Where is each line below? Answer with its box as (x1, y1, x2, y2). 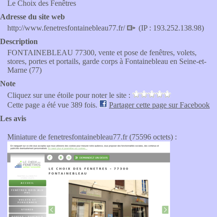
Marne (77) (7, 66, 42, 74)
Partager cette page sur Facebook (109, 101, 210, 109)
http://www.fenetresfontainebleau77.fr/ (7, 24, 127, 32)
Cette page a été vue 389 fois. (7, 101, 99, 109)
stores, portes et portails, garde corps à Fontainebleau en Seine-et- (7, 57, 206, 65)
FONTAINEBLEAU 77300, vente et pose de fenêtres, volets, (7, 48, 197, 57)
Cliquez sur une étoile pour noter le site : (7, 91, 132, 99)
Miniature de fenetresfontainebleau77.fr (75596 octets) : (7, 133, 177, 141)
